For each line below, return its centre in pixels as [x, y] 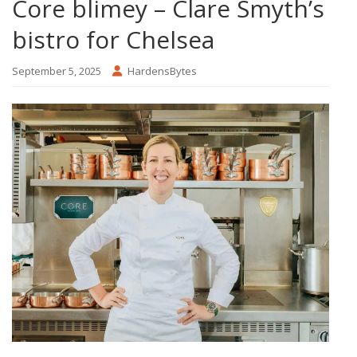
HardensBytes [162, 71]
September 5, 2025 [57, 71]
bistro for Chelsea [113, 40]
